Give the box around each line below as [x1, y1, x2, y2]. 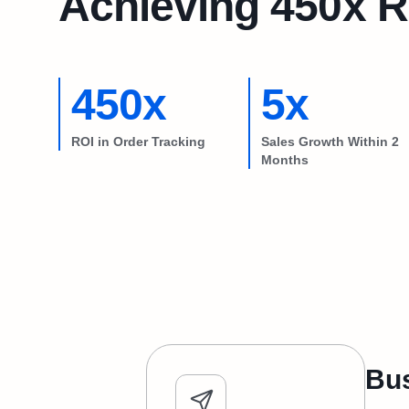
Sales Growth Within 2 [261, 134, 399, 149]
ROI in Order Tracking [71, 134, 205, 149]
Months [261, 152, 309, 167]
